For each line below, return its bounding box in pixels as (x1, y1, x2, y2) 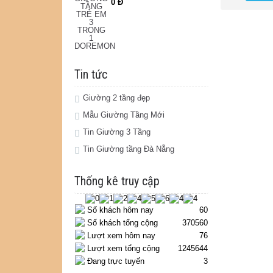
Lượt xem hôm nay (87, 231, 155, 240)
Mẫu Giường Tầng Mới (83, 110, 165, 119)
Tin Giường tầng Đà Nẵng (83, 144, 174, 154)
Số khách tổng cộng (87, 218, 158, 227)
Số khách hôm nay (87, 205, 154, 214)
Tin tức (74, 67, 107, 82)
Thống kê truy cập (74, 174, 160, 188)
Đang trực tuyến (87, 257, 144, 266)
